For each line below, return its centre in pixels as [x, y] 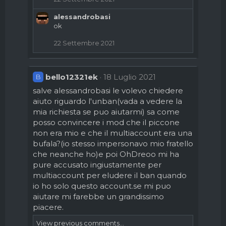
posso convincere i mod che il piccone [106, 122]
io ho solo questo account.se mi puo [102, 186]
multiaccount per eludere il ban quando [110, 175]
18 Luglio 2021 [130, 77]
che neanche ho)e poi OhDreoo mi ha [106, 154]
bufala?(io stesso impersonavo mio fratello [113, 144]
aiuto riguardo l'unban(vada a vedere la [107, 101]
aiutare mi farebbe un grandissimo [98, 196]
